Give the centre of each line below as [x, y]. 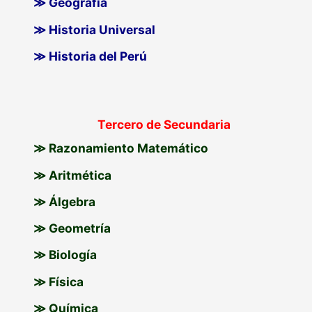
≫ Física [59, 281]
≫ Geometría [72, 228]
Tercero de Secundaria [164, 125]
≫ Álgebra [65, 201]
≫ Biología [65, 255]
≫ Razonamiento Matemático [121, 148]
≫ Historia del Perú [91, 56]
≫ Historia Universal [95, 29]
